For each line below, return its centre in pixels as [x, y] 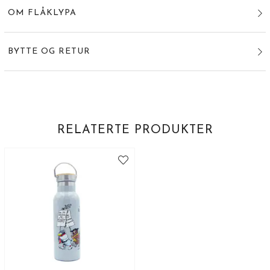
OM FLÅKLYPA [42, 13]
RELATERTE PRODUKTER [135, 130]
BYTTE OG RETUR [49, 52]
